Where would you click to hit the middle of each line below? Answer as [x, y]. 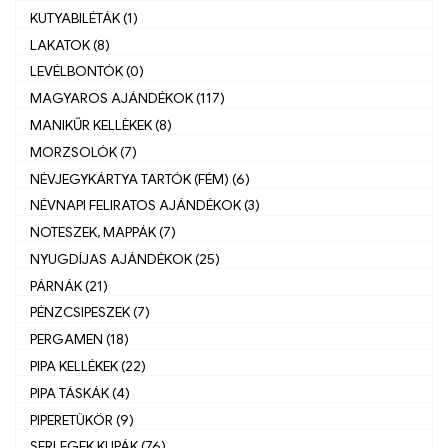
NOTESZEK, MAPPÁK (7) [103, 232]
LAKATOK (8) [70, 44]
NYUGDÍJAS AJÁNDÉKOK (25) [125, 258]
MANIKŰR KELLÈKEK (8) [101, 124]
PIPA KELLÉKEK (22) [88, 365]
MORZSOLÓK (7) [83, 151]
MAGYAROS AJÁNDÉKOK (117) [127, 98]
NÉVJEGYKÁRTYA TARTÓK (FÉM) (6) [140, 178]
